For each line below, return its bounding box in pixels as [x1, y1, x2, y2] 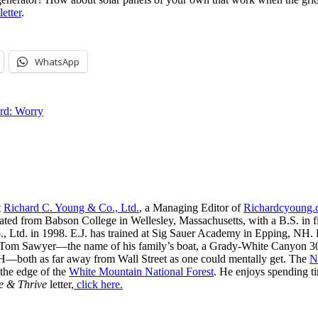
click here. [74, 278, 123, 290]
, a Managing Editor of [139, 201, 243, 214]
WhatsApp [35, 55, 79, 68]
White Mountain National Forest [69, 265, 214, 278]
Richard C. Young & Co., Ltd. [4, 201, 139, 214]
